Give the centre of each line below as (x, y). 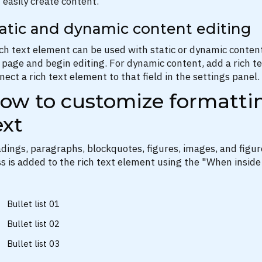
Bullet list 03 (33, 244)
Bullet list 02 (33, 224)
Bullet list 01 (33, 204)
